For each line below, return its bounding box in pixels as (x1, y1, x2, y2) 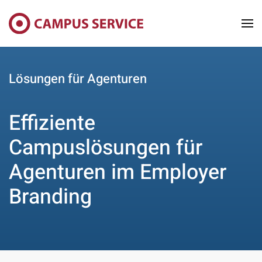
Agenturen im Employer (9, 157, 226, 188)
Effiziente (9, 108, 95, 139)
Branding (9, 182, 92, 212)
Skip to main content (26, 26, 112, 40)
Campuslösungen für (9, 133, 202, 163)
